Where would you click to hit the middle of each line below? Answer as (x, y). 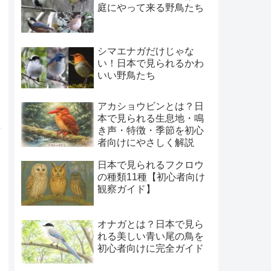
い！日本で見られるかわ (150, 63)
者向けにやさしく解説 (145, 142)
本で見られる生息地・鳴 (150, 118)
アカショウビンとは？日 (150, 106)
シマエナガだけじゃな (145, 51)
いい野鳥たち (126, 75)
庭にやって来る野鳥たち (150, 8)
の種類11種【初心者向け (151, 177)
